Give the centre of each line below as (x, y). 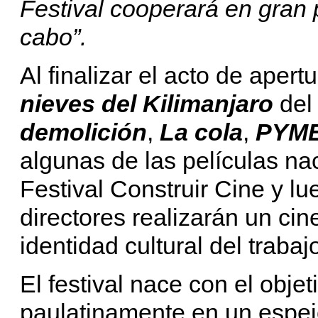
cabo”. (53, 37)
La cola (201, 132)
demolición (83, 132)
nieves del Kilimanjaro (147, 103)
